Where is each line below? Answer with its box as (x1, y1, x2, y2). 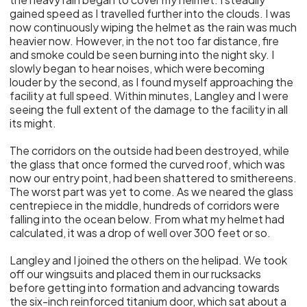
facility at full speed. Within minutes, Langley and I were (10, 88, 289, 103)
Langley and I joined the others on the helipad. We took (10, 253, 288, 267)
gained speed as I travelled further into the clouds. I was (10, 6, 291, 21)
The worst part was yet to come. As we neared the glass (10, 184, 294, 199)
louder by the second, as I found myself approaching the (10, 75, 294, 89)
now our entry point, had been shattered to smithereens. (10, 171, 297, 185)
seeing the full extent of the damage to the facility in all (10, 102, 288, 116)
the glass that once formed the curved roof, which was (10, 157, 286, 171)
